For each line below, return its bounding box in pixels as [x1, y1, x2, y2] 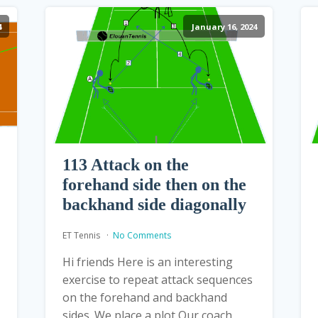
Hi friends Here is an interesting [62, 253, 233, 270]
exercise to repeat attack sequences [62, 271, 253, 287]
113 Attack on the [62, 155, 189, 174]
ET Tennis [62, 229, 102, 241]
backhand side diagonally [62, 194, 246, 214]
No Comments [112, 229, 171, 241]
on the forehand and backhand [62, 289, 227, 305]
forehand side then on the [62, 175, 246, 194]
